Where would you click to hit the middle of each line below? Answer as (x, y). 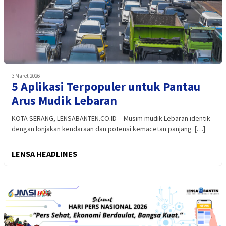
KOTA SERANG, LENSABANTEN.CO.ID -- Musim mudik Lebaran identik (111, 118)
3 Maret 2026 (26, 76)
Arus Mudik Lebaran (64, 101)
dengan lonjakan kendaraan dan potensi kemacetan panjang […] (108, 129)
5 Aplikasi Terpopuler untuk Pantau (106, 87)
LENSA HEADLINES (44, 154)
